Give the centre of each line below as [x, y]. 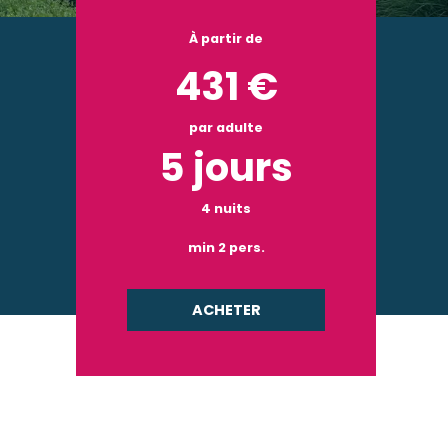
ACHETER [226, 309]
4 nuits [226, 208]
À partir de [226, 38]
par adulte [226, 127]
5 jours [226, 167]
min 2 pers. [226, 247]
